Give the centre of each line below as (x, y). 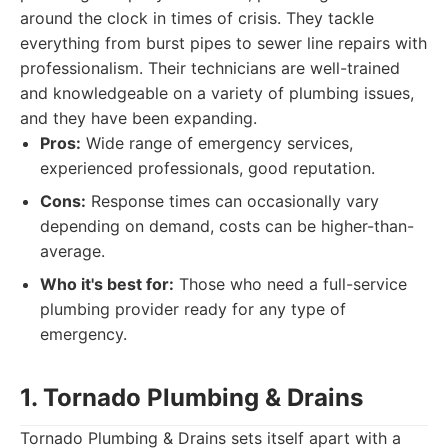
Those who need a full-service (290, 284)
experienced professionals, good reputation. (207, 168)
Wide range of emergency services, (217, 143)
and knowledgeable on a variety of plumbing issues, (217, 93)
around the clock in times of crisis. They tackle (197, 18)
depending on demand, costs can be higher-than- (227, 226)
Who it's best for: (107, 284)
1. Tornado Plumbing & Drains (191, 397)
